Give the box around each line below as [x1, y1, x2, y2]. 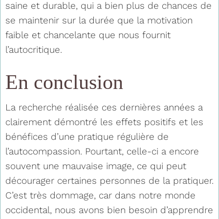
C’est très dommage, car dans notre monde [5, 189, 196, 201]
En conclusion [5, 70, 123, 93]
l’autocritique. [5, 44, 62, 55]
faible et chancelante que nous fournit [5, 29, 171, 41]
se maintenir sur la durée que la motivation [5, 14, 193, 26]
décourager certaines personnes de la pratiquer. [5, 175, 214, 186]
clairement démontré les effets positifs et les [5, 116, 203, 128]
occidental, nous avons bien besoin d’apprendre [5, 204, 213, 216]
